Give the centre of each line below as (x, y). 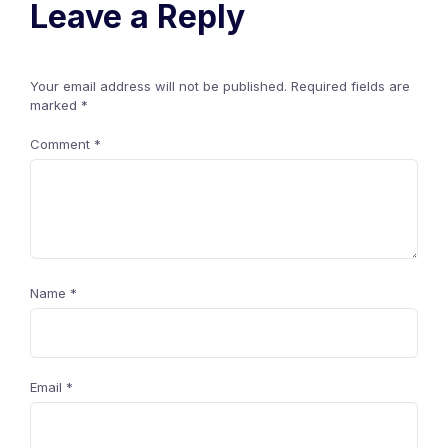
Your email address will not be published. (158, 86)
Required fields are (350, 86)
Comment (62, 144)
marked (55, 105)
